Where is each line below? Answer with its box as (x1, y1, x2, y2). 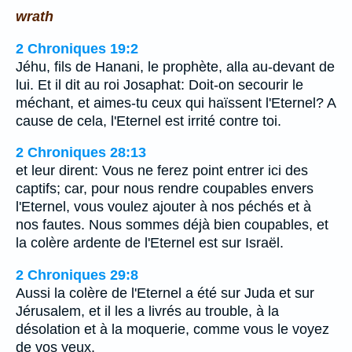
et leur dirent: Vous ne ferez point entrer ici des (16, 163, 308, 179)
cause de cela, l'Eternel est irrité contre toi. (16, 112, 281, 129)
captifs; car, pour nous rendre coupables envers (16, 181, 313, 197)
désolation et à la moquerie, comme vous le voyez (16, 321, 329, 337)
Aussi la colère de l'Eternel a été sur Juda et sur (16, 284, 314, 301)
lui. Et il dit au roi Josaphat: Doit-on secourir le (16, 76, 303, 93)
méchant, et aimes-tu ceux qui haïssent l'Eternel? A (16, 94, 335, 111)
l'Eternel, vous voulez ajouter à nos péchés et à (16, 199, 311, 215)
